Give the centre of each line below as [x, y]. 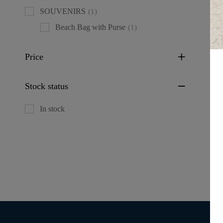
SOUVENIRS [63, 11]
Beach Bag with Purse [90, 27]
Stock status [47, 86]
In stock [52, 109]
